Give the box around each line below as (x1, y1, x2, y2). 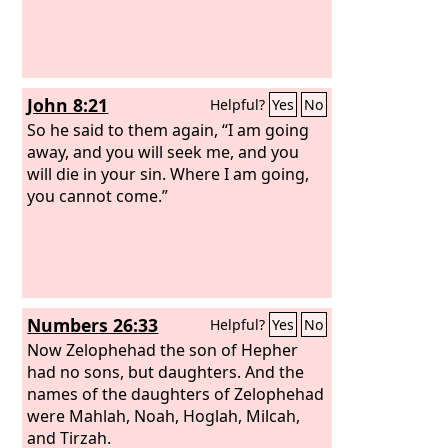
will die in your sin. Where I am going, (27, 162, 310, 185)
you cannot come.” (27, 184, 169, 207)
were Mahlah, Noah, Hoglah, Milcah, (27, 404, 301, 427)
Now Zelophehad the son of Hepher (27, 338, 299, 361)
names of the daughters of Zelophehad (27, 382, 325, 405)
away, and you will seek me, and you (27, 140, 300, 163)
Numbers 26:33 (27, 313, 159, 337)
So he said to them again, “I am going (27, 118, 310, 141)
